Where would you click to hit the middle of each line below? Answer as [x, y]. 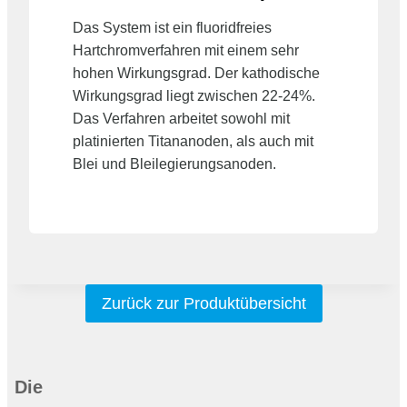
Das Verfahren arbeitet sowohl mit [181, 118]
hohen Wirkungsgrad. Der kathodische [196, 73]
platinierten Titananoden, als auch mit [193, 141]
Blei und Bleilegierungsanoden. [174, 164]
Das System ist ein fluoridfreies [172, 27]
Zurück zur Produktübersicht [203, 303]
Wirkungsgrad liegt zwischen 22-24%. [194, 95]
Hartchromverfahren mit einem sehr [186, 50]
